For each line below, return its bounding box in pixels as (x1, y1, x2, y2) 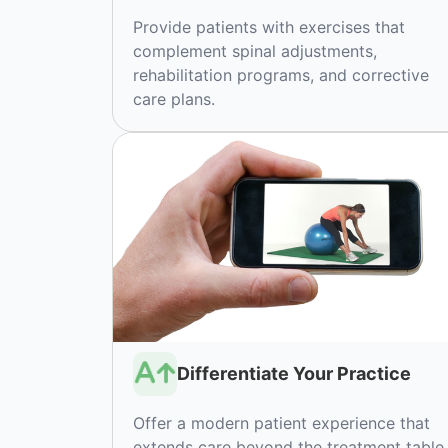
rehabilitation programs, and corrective (133, 65, 429, 86)
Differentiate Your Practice (176, 363, 411, 385)
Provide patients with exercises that (133, 17, 405, 38)
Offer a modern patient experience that (133, 412, 430, 433)
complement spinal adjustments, (133, 41, 377, 62)
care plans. (133, 89, 215, 110)
